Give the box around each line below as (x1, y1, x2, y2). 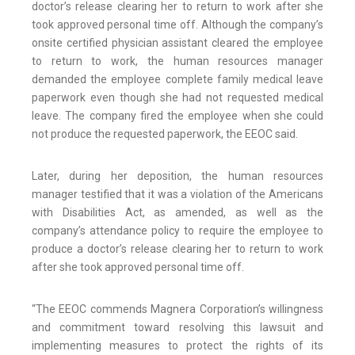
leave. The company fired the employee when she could (32, 109, 323, 123)
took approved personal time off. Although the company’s (32, 18, 323, 32)
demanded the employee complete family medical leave (32, 73, 323, 86)
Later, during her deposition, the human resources (32, 170, 323, 183)
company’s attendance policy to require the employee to (32, 224, 323, 238)
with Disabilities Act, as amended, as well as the (32, 206, 323, 219)
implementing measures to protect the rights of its (32, 339, 323, 353)
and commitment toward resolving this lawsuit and (32, 321, 323, 334)
